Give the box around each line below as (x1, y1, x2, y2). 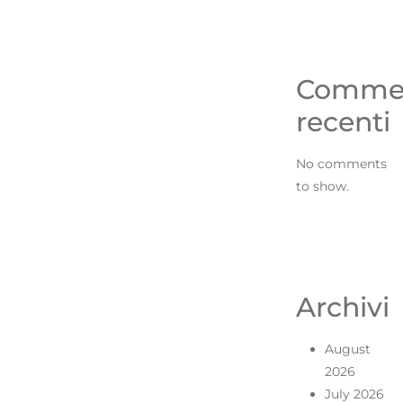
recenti (295, 104, 390, 139)
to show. (295, 177, 349, 194)
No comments (295, 155, 387, 172)
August (324, 340, 371, 357)
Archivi (295, 290, 390, 324)
